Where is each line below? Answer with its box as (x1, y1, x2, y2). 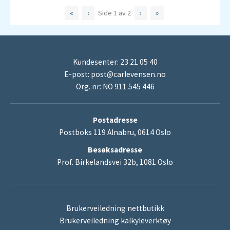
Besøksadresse (88, 145, 142, 155)
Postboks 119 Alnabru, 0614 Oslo (59, 127, 171, 137)
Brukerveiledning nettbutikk (66, 203, 164, 214)
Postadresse (92, 115, 138, 125)
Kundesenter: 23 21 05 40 (72, 57, 158, 67)
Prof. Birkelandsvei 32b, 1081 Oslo (57, 157, 173, 167)
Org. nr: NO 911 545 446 (75, 82, 155, 91)
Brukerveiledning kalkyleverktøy (59, 216, 171, 226)
